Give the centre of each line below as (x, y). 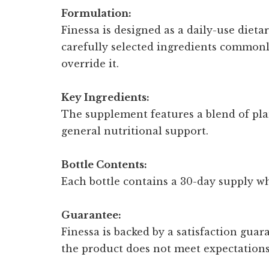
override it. (90, 63)
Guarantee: (91, 215)
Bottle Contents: (104, 164)
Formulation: (96, 13)
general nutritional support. (135, 131)
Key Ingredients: (105, 97)
